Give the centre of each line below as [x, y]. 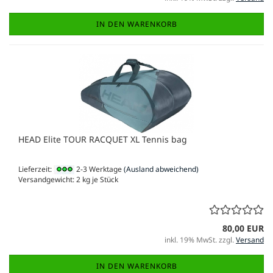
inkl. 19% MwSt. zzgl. [200, 240]
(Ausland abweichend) [161, 169]
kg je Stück [99, 180]
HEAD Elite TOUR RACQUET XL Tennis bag [103, 140]
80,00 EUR [243, 229]
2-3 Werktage [98, 169]
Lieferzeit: [36, 169]
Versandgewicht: [47, 180]
